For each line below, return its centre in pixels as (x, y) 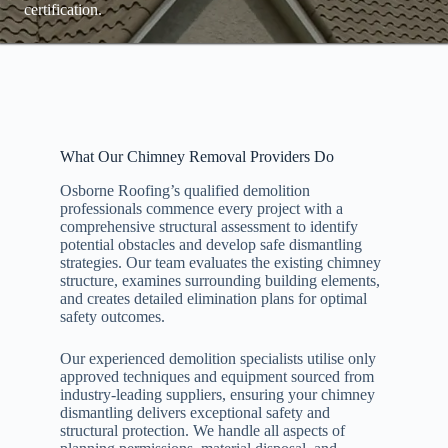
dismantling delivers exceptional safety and (194, 413)
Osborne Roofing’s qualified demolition (184, 191)
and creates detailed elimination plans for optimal (213, 299)
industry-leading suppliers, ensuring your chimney (217, 395)
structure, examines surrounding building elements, (219, 281)
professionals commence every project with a (201, 209)
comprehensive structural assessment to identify (208, 227)
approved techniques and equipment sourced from (216, 377)
